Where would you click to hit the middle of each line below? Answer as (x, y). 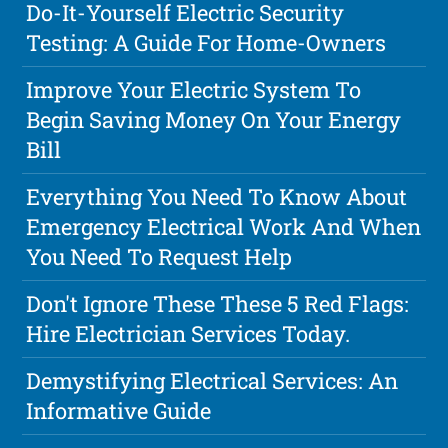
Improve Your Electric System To (194, 90)
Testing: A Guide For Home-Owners (206, 43)
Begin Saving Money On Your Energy (214, 120)
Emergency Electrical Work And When (224, 227)
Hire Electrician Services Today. (188, 334)
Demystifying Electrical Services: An (212, 381)
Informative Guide (119, 411)
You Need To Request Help (159, 257)
